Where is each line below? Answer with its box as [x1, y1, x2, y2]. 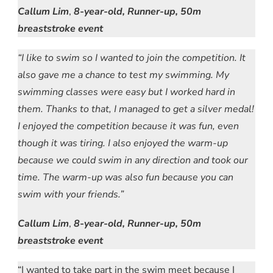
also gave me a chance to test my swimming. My [18, 68, 229, 82]
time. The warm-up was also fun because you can [18, 170, 233, 184]
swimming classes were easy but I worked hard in [18, 85, 235, 99]
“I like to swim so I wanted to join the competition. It [18, 51, 246, 65]
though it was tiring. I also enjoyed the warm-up [18, 136, 228, 150]
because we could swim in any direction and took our [18, 153, 248, 167]
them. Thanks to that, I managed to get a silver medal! [18, 102, 254, 116]
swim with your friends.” [18, 187, 124, 201]
